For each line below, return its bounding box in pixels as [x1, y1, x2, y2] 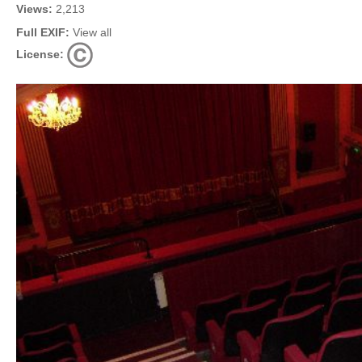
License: [16, 48, 64, 61]
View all [73, 26, 112, 39]
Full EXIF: [16, 26, 69, 39]
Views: [16, 2, 53, 15]
